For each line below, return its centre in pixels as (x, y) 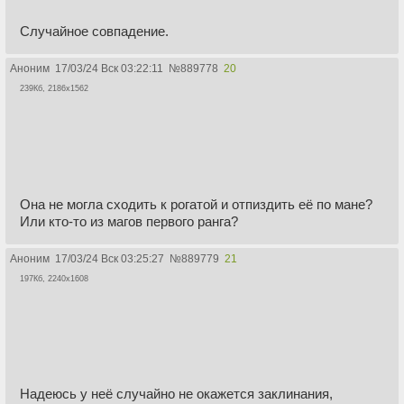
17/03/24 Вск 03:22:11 (109, 69)
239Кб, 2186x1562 (54, 89)
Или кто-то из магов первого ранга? (129, 221)
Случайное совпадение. (94, 32)
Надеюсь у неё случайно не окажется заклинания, (176, 394)
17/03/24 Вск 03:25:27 (110, 258)
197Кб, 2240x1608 (54, 278)
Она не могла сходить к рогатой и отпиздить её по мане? (196, 204)
